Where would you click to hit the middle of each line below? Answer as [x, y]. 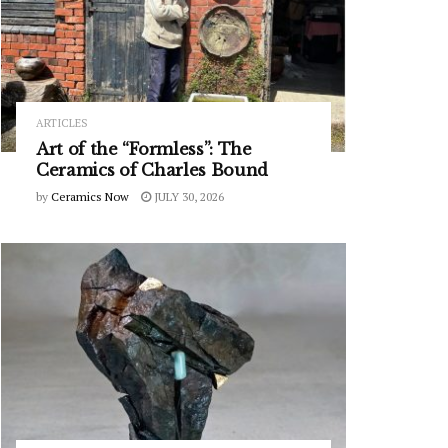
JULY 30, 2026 [187, 197]
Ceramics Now [90, 197]
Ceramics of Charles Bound [152, 170]
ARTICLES [62, 123]
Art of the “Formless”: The [144, 149]
